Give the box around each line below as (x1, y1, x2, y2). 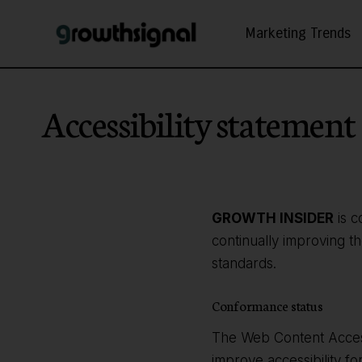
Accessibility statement (42, 98, 356, 146)
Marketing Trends (244, 24, 351, 42)
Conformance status (212, 296, 323, 315)
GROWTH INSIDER (212, 209, 334, 226)
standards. (212, 255, 276, 271)
